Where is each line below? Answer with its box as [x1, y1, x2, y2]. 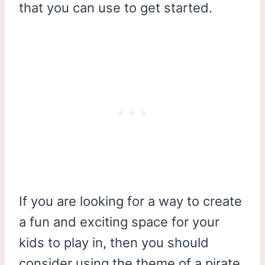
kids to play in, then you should [19, 234, 209, 250]
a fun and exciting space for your [19, 214, 219, 230]
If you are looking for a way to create [19, 193, 242, 209]
